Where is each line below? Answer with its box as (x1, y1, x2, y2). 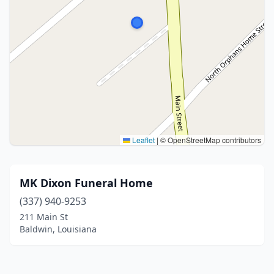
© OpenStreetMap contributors (158, 135, 261, 145)
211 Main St (20, 211, 68, 223)
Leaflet (130, 135, 155, 145)
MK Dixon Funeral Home (20, 176, 153, 190)
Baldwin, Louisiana (20, 223, 97, 235)
